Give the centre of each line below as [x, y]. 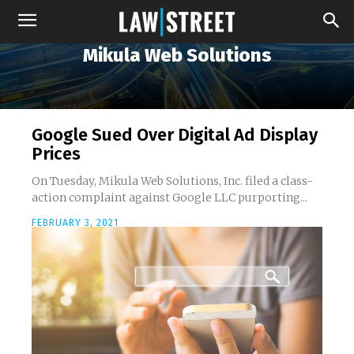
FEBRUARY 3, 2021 [75, 223]
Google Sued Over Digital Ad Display [175, 135]
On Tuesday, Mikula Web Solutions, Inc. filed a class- [172, 181]
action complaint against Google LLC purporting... [169, 198]
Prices [56, 154]
